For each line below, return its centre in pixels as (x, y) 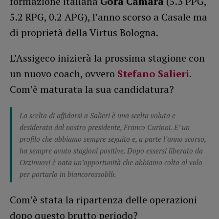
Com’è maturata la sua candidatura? (92, 89)
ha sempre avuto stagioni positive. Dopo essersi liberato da (111, 150)
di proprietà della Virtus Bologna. (84, 32)
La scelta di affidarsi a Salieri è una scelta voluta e (98, 115)
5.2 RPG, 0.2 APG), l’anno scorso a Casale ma (109, 17)
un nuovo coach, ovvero (64, 73)
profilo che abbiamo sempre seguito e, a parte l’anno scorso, (113, 139)
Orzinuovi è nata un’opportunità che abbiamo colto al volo (111, 162)
